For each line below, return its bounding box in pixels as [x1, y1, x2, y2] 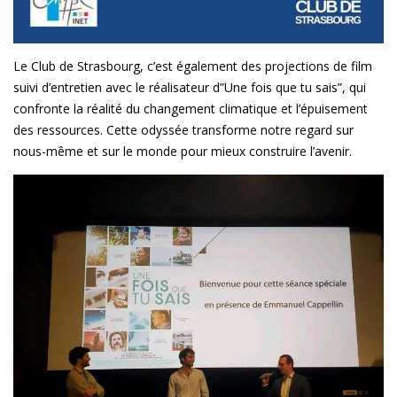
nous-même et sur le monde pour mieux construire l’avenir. [13, 143, 352, 160]
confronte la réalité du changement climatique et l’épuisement [13, 100, 368, 118]
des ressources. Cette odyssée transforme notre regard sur [13, 121, 354, 139]
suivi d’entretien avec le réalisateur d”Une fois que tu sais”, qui [13, 79, 366, 97]
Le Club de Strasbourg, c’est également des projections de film [13, 58, 372, 75]
